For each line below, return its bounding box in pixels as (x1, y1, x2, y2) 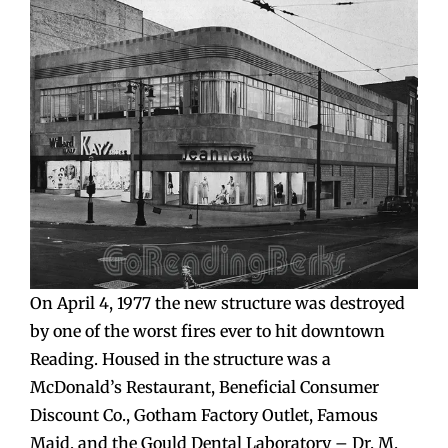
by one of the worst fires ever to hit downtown (30, 320, 385, 341)
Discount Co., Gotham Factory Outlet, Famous (30, 404, 378, 425)
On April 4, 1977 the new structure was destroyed (30, 292, 405, 313)
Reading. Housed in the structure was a (30, 348, 331, 369)
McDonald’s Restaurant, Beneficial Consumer (30, 376, 379, 397)
